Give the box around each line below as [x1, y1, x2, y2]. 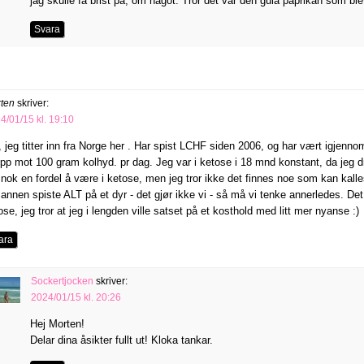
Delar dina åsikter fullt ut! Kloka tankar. [30, 334, 213, 346]
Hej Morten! [30, 318, 84, 330]
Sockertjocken [31, 275, 93, 287]
